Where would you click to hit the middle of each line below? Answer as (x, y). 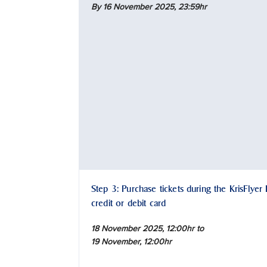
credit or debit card (129, 203)
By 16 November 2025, (135, 7)
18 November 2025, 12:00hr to (148, 229)
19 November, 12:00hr (131, 242)
